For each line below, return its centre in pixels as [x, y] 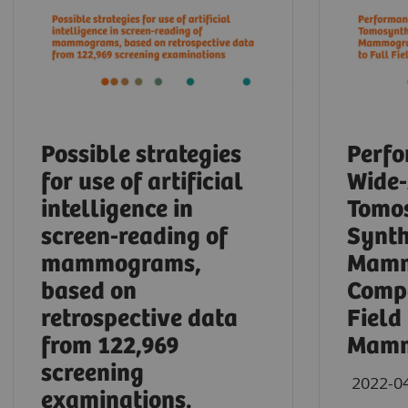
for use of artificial [142, 183]
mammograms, [121, 265]
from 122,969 [110, 347]
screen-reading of [134, 238]
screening [92, 374]
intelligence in [117, 210]
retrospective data [139, 320]
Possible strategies [141, 156]
